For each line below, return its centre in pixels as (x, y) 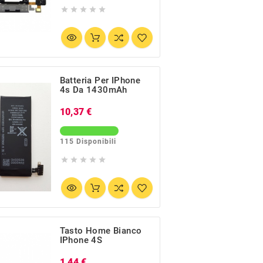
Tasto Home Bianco (101, 230)
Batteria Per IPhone (100, 80)
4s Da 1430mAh (93, 90)
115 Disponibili (88, 141)
